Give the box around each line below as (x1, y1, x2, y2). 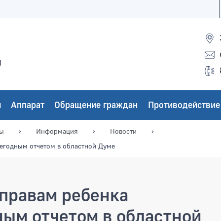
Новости (110, 126, 137, 135)
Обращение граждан (54, 99, 138, 110)
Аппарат (10, 99, 44, 110)
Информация (36, 126, 78, 135)
